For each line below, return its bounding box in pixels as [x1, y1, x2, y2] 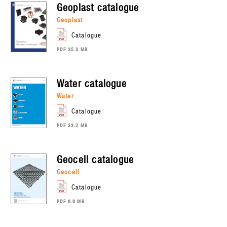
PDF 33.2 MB [56, 122, 88, 128]
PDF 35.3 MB [56, 46, 88, 52]
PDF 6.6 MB [56, 198, 85, 204]
